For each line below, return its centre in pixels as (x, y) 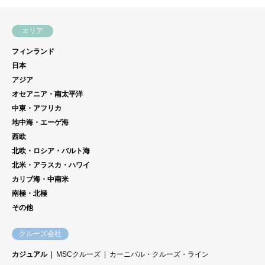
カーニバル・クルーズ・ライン (159, 254)
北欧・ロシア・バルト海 (51, 151)
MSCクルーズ (78, 254)
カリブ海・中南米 (40, 179)
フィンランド (33, 51)
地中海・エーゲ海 (40, 122)
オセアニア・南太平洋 (47, 94)
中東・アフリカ (37, 108)
